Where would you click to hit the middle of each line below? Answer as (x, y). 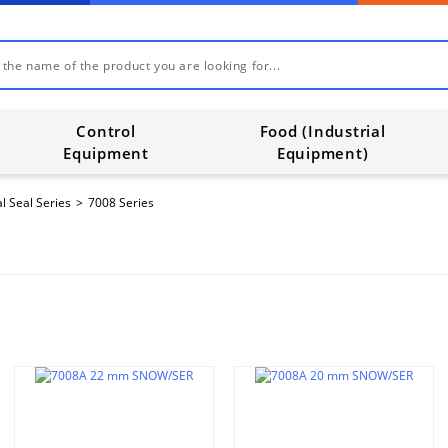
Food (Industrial (322, 131)
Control (106, 131)
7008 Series (121, 202)
